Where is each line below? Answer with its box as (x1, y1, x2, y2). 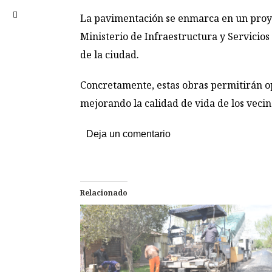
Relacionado (80, 188, 127, 198)
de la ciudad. (80, 48, 139, 61)
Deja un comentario (86, 129, 171, 139)
